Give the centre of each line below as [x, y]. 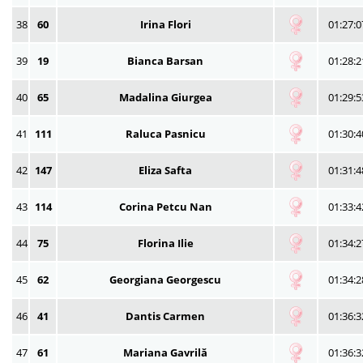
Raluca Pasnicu [165, 133]
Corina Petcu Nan [165, 206]
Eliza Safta [165, 170]
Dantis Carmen [165, 316]
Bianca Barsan [165, 60]
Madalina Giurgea [165, 97]
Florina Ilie [165, 243]
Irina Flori [165, 24]
